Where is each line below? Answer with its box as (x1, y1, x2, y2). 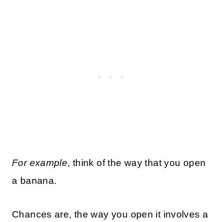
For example (12, 158, 68, 168)
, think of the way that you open (67, 158, 206, 168)
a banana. (12, 175, 57, 186)
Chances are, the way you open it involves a (12, 209, 209, 220)
